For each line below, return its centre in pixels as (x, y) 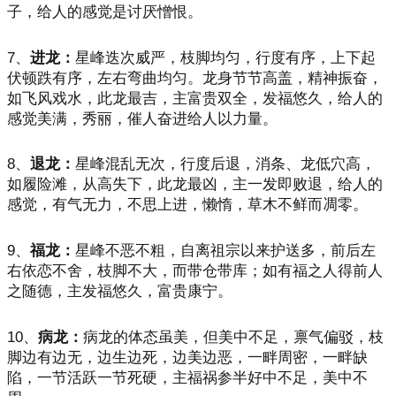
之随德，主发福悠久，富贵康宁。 (120, 292)
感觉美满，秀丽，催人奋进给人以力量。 (142, 118)
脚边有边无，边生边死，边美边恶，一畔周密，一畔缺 (187, 357)
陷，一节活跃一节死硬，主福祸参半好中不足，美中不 (187, 377)
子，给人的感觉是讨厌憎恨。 (105, 11)
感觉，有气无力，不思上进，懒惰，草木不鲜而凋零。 (187, 205)
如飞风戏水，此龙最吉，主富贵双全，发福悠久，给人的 (195, 98)
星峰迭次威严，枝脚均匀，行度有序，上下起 (225, 57)
